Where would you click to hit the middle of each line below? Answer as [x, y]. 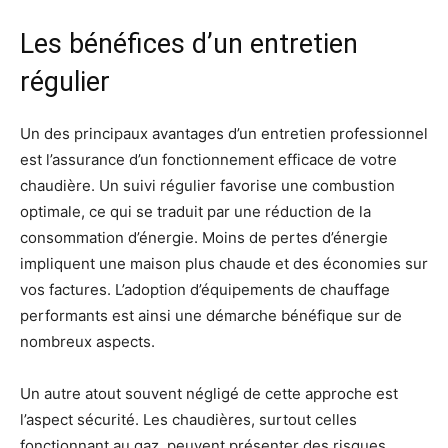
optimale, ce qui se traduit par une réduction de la [195, 211]
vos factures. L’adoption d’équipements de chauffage [205, 289]
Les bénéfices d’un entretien [189, 44]
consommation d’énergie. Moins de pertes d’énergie [204, 237]
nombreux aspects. [87, 341]
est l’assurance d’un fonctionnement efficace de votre [208, 159]
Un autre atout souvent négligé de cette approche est [209, 393]
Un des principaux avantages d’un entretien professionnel [224, 133]
